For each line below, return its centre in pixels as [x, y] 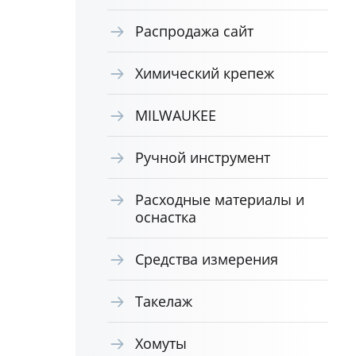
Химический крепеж [204, 73]
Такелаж [163, 301]
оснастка [165, 217]
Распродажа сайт [194, 31]
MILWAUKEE [175, 115]
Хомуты [161, 343]
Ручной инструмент [202, 157]
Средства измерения [206, 259]
